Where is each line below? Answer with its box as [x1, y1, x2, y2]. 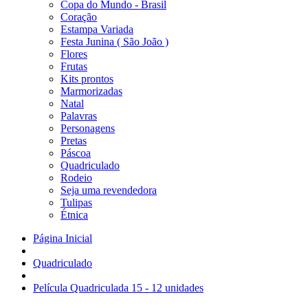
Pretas [60, 135, 87, 146]
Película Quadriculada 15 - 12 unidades [33, 282, 203, 294]
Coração [60, 11, 97, 23]
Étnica [60, 209, 88, 221]
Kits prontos [60, 73, 113, 85]
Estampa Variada [60, 23, 133, 35]
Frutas [60, 60, 87, 72]
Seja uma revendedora [60, 184, 157, 196]
